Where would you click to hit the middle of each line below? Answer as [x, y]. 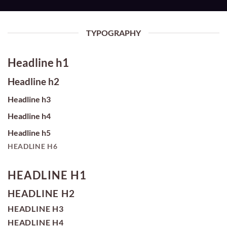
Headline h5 [29, 132]
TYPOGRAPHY [113, 33]
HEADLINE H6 [33, 146]
